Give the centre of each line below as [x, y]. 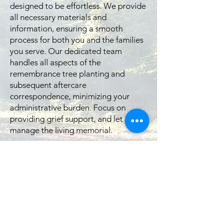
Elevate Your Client [79, 201]
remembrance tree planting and [67, 74]
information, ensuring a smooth [66, 28]
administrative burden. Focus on [68, 108]
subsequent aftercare [48, 85]
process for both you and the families [77, 40]
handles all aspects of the [55, 62]
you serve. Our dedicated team [66, 51]
